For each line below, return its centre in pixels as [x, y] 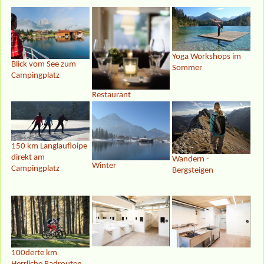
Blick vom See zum [44, 65]
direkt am [28, 157]
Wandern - [191, 160]
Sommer [187, 68]
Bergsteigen [193, 171]
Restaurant [111, 95]
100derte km [34, 253]
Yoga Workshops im [207, 57]
